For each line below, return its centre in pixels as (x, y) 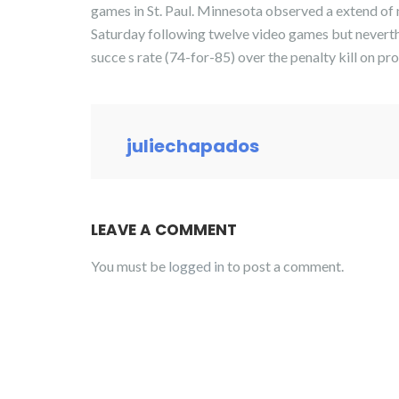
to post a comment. (284, 266)
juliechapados (193, 147)
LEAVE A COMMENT (164, 230)
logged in (196, 266)
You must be (130, 266)
